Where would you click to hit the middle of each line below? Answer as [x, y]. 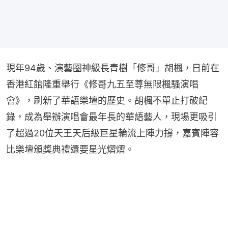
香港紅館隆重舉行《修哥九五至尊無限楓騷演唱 [102, 84]
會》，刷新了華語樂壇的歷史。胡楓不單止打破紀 [107, 101]
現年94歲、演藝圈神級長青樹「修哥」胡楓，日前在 [113, 68]
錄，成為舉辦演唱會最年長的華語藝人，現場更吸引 [111, 117]
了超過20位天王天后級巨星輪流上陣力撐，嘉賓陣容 [112, 133]
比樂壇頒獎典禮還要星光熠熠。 [70, 150]
